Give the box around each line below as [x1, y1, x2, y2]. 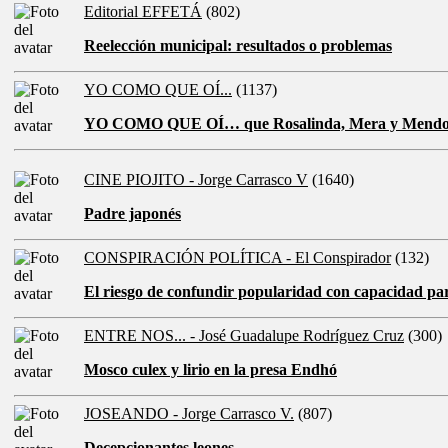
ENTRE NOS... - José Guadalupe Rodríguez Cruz [84, 327, 404, 345]
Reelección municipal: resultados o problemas [84, 37, 392, 55]
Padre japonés [84, 205, 181, 223]
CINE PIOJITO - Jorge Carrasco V [84, 171, 308, 189]
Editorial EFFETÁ [84, 3, 202, 21]
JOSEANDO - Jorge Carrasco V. [84, 405, 294, 423]
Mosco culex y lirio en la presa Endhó [84, 361, 337, 379]
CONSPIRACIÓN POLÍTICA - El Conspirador [84, 249, 391, 267]
